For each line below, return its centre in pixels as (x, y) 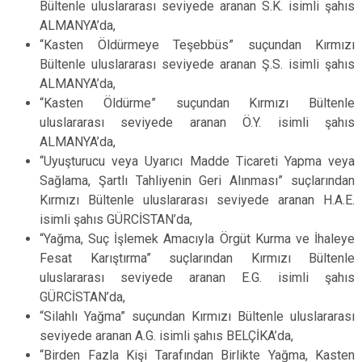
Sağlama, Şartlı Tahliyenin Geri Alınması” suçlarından (197, 181)
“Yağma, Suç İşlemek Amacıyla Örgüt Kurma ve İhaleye (197, 239)
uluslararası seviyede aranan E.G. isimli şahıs (197, 278)
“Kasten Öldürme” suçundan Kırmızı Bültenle (197, 103)
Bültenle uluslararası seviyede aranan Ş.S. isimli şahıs (197, 64)
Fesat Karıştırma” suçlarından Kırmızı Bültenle (197, 258)
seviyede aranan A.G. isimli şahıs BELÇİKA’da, (166, 336)
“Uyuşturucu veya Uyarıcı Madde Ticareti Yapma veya (197, 161)
